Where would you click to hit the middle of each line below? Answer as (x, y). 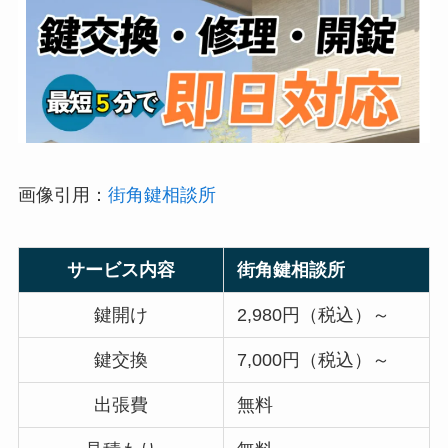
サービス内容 (120, 269)
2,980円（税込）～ (314, 314)
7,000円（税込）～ (314, 359)
